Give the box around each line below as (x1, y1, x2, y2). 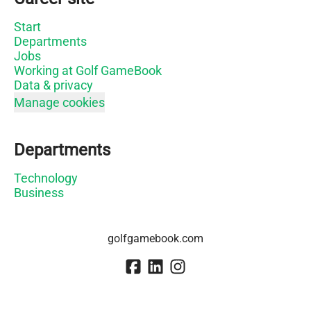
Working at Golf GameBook (14, 62, 162, 78)
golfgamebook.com (108, 231, 203, 245)
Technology (14, 170, 78, 185)
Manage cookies (14, 94, 105, 110)
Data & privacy (14, 77, 93, 92)
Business (14, 185, 64, 200)
